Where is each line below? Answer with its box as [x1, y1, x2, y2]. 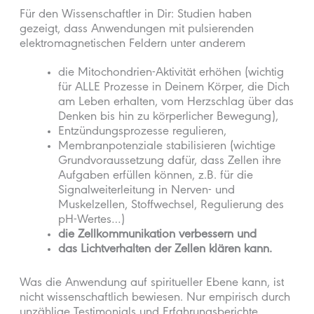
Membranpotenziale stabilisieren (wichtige [57, 140, 275, 153]
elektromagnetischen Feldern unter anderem [20, 38, 246, 51]
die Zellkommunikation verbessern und [57, 228, 257, 242]
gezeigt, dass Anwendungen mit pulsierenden [20, 23, 254, 36]
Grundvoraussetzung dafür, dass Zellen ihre [57, 155, 281, 168]
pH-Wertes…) [57, 214, 125, 227]
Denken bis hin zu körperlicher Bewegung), [57, 111, 278, 124]
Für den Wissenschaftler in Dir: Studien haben [20, 8, 252, 22]
